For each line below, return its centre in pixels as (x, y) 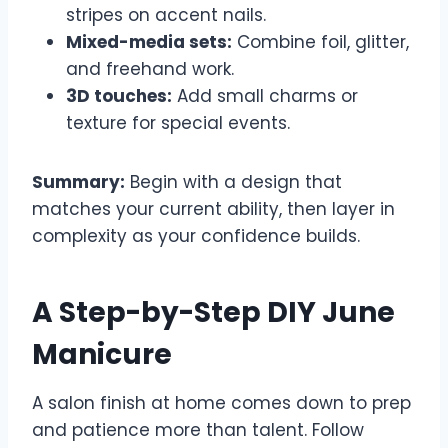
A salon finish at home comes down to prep (221, 402)
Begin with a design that (233, 181)
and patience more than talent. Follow (198, 429)
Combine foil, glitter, (320, 41)
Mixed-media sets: (149, 41)
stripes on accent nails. (166, 14)
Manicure (102, 354)
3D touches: (119, 95)
